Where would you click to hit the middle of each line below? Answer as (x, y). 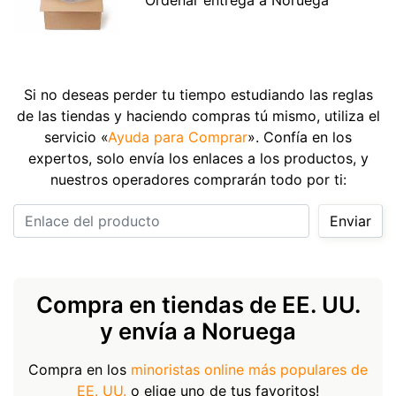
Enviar (350, 221)
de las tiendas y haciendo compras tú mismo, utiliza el (198, 115)
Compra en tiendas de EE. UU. (198, 304)
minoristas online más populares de (249, 369)
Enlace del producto (229, 214)
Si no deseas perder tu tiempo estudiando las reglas (198, 94)
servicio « (76, 137)
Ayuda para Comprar (178, 137)
